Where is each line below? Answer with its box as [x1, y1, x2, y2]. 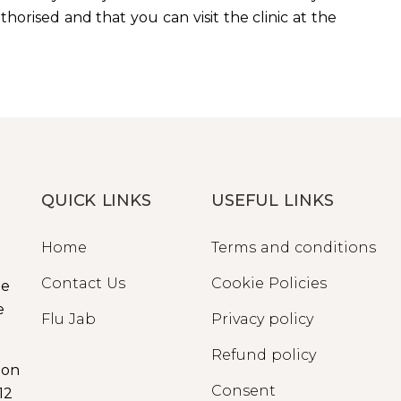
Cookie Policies [211, 275, 327, 293]
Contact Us [41, 275, 125, 293]
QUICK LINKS [41, 191, 151, 211]
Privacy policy [211, 311, 313, 328]
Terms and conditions [211, 239, 376, 257]
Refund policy [211, 346, 316, 364]
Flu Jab [41, 311, 96, 328]
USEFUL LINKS [211, 191, 334, 211]
